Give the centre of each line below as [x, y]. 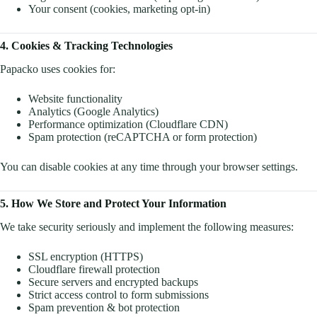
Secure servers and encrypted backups [113, 282]
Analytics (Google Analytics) [93, 111]
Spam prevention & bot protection [104, 307]
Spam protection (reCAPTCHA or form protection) [143, 137]
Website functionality [75, 98]
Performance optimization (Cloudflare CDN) [128, 124]
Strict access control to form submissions [119, 294]
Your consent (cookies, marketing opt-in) [119, 8]
